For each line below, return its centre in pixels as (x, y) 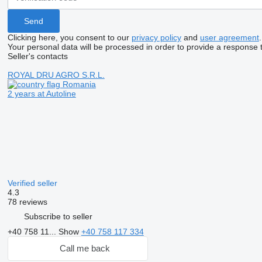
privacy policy (156, 37)
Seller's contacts (37, 56)
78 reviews (27, 201)
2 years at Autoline (42, 93)
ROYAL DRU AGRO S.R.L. (56, 75)
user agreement (229, 37)
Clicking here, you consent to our (69, 37)
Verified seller (33, 183)
